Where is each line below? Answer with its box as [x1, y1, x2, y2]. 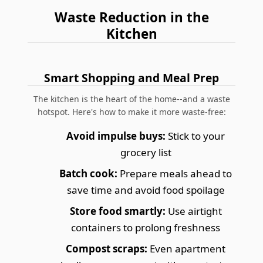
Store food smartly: [69, 204, 166, 218]
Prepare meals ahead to [117, 166, 232, 180]
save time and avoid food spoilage [66, 183, 225, 197]
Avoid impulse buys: [66, 129, 166, 143]
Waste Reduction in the [54, 8, 209, 26]
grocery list [120, 145, 171, 159]
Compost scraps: [66, 241, 147, 255]
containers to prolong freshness [71, 220, 220, 234]
